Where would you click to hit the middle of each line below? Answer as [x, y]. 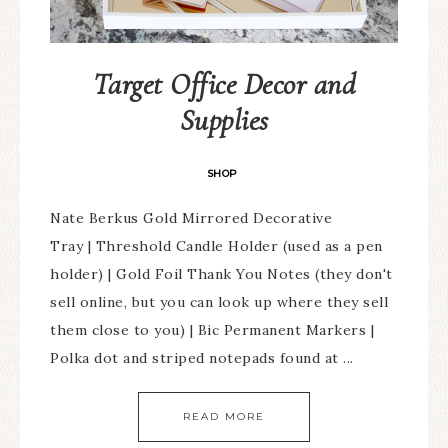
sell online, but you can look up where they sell [219, 301]
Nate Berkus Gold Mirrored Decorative [191, 217]
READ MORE [224, 416]
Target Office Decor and [224, 84]
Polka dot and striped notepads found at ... [202, 357]
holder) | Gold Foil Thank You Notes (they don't [221, 273]
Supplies [224, 120]
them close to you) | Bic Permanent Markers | [212, 329]
